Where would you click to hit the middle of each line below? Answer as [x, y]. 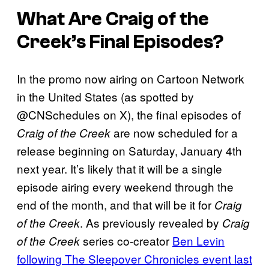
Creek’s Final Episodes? [120, 42]
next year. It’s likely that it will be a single [119, 168]
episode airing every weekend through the [125, 186]
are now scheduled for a [174, 132]
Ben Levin [198, 240]
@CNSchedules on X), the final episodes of [129, 114]
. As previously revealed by [151, 222]
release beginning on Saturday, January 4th [129, 150]
